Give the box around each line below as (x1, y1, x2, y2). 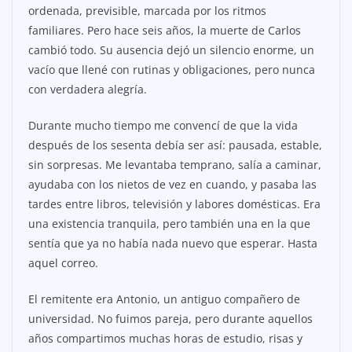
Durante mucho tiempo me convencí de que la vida (28, 118, 298, 134)
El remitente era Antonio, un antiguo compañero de (28, 291, 300, 307)
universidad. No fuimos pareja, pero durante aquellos (28, 311, 313, 327)
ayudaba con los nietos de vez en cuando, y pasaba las (28, 177, 317, 192)
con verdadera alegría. (28, 82, 147, 97)
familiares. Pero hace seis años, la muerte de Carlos (28, 23, 301, 38)
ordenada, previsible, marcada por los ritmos (28, 3, 266, 19)
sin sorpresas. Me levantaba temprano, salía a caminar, (28, 157, 321, 173)
